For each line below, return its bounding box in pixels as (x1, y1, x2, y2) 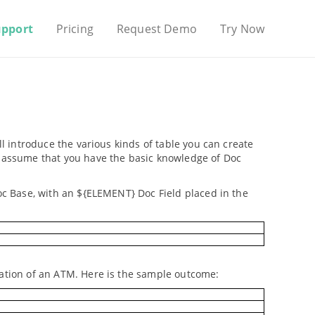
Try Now (219, 21, 264, 37)
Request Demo (116, 21, 197, 37)
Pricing (56, 21, 94, 37)
